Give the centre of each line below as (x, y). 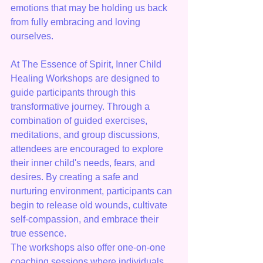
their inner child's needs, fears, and (84, 163)
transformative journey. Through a (81, 107)
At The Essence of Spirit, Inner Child (87, 65)
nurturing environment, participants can (92, 191)
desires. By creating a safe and (76, 177)
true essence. (38, 234)
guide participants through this (74, 93)
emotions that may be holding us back (90, 8)
